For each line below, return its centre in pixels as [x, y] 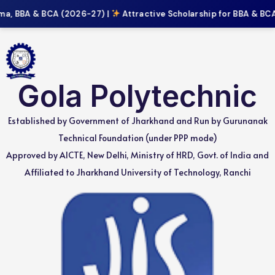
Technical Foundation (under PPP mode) [137, 138]
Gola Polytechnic [137, 96]
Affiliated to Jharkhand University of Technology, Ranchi [137, 172]
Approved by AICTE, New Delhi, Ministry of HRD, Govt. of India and [137, 155]
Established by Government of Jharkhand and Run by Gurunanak [137, 121]
